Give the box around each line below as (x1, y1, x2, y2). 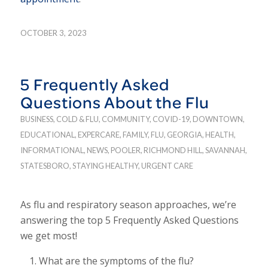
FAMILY (122, 129, 148, 139)
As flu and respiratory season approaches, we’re (20, 197, 236, 211)
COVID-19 (152, 114, 190, 124)
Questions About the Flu (20, 90, 209, 114)
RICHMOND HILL (143, 145, 202, 155)
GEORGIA (166, 129, 202, 139)
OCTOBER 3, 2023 (20, 28, 87, 38)
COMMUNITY (101, 114, 150, 124)
